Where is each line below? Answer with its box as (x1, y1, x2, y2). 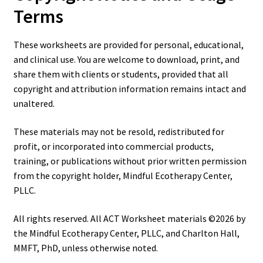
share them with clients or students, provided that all (13, 68, 228, 80)
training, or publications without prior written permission (13, 155, 247, 167)
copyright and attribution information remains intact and (13, 83, 246, 95)
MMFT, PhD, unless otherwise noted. (13, 241, 158, 254)
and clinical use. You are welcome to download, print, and (13, 53, 240, 66)
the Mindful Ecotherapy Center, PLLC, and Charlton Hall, (13, 227, 240, 239)
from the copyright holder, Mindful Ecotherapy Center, (13, 170, 232, 182)
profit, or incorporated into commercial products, (13, 140, 214, 153)
